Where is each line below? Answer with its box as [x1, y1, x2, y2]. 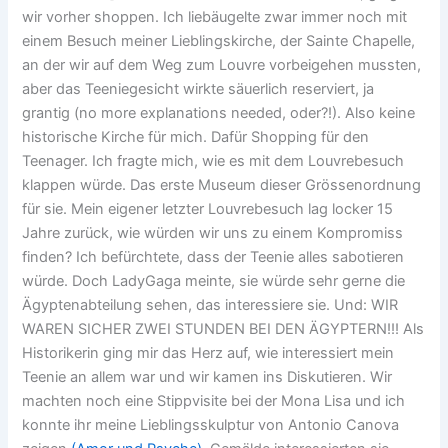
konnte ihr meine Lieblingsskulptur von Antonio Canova [22, 415, 400, 434]
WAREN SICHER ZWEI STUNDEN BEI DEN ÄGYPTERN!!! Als [22, 319, 425, 338]
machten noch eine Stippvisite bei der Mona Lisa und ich [22, 391, 406, 410]
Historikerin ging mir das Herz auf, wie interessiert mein [22, 343, 395, 362]
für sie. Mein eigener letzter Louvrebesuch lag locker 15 [22, 199, 394, 218]
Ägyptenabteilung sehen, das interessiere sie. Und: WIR [22, 295, 399, 314]
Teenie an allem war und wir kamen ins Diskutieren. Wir [22, 367, 393, 386]
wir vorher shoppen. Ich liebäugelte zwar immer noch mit [22, 7, 408, 26]
